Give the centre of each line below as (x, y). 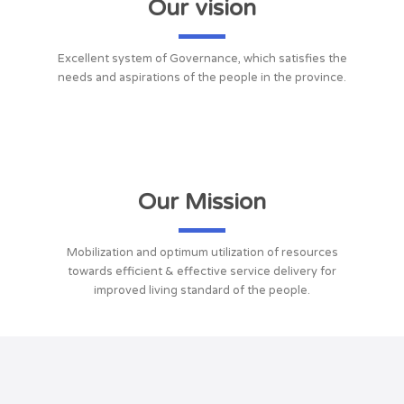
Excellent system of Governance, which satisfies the (202, 58)
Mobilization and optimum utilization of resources (202, 253)
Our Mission (202, 202)
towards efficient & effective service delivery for (202, 272)
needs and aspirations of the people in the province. (202, 77)
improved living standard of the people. (202, 291)
